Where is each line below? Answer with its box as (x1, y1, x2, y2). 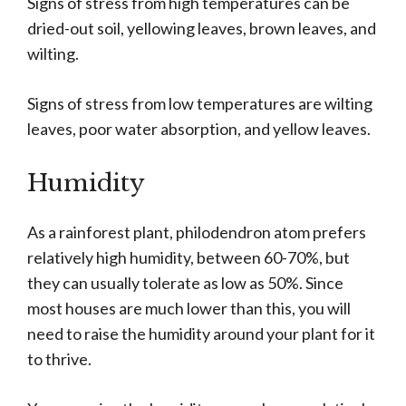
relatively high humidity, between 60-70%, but (27, 247, 350, 268)
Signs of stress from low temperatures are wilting (27, 93, 372, 114)
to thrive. (27, 349, 94, 370)
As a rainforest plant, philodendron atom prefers (27, 222, 366, 243)
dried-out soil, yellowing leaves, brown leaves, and (27, 18, 376, 39)
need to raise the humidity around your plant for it (27, 324, 375, 344)
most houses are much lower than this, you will (27, 298, 351, 319)
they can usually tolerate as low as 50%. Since (27, 273, 343, 294)
